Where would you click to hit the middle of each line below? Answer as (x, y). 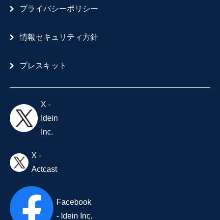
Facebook (74, 202)
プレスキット (43, 65)
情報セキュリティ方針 (59, 37)
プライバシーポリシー (59, 8)
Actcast (44, 169)
